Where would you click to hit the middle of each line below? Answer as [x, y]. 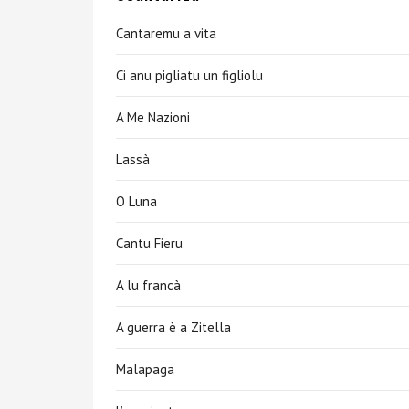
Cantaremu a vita [166, 33]
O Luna [136, 201]
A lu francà [148, 285]
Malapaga [145, 369]
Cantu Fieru [149, 243]
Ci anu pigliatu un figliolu [189, 75]
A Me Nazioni [153, 117]
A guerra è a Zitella [173, 327]
